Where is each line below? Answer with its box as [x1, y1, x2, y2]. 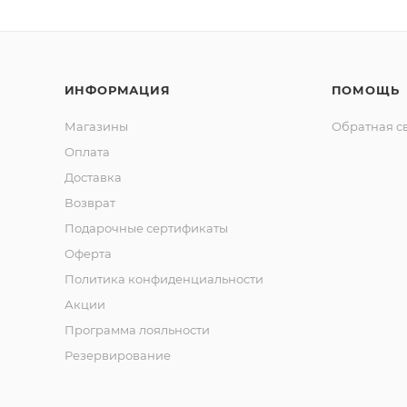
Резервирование [64, 348, 171, 363]
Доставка [64, 170, 122, 185]
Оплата [64, 144, 110, 160]
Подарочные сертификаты [64, 221, 228, 236]
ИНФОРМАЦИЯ [64, 83, 171, 98]
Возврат [64, 195, 115, 211]
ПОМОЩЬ [331, 83, 400, 98]
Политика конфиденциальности [64, 272, 263, 287]
